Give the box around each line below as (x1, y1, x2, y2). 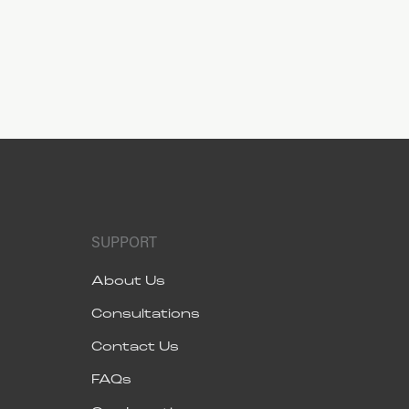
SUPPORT (91, 232, 158, 251)
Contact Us (91, 339, 180, 354)
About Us (91, 273, 166, 288)
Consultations (91, 306, 201, 321)
